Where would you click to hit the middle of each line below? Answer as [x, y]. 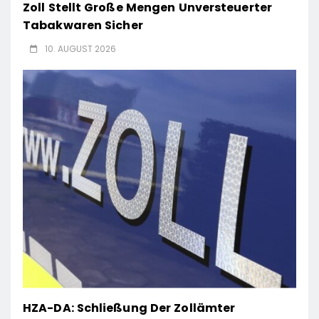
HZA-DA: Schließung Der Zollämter [129, 308]
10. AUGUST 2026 [80, 48]
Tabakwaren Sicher [83, 25]
